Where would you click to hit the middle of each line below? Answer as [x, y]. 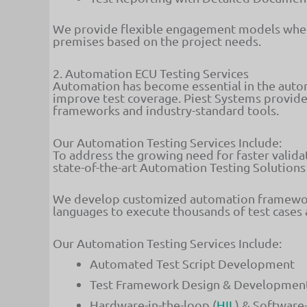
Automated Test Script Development [192, 264]
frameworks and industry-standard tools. [166, 110]
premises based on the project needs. [157, 41]
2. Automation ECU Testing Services [151, 73]
